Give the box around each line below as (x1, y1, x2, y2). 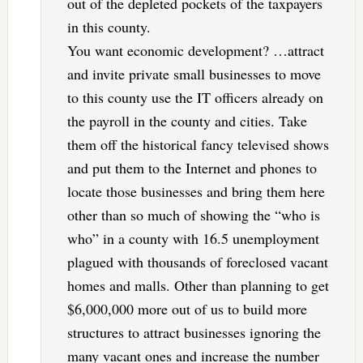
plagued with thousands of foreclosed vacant (66, 252, 328, 272)
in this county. (66, 17, 151, 37)
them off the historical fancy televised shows (66, 135, 329, 155)
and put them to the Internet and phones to (66, 158, 317, 178)
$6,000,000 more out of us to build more (66, 299, 307, 319)
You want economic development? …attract (66, 41, 324, 61)
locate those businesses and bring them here (66, 181, 325, 202)
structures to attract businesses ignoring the (66, 322, 321, 343)
